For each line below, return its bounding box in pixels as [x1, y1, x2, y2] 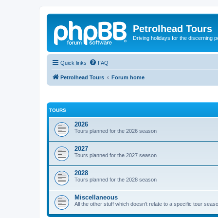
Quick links [60, 59, 87, 66]
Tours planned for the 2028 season [74, 177, 157, 182]
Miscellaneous [74, 194, 118, 201]
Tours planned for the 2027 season [74, 152, 157, 158]
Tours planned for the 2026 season [74, 128, 157, 134]
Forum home [111, 74, 145, 80]
